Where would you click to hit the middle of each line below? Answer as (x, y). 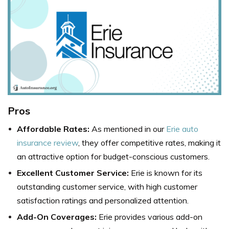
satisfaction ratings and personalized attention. (103, 200)
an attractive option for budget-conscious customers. (113, 156)
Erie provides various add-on (150, 216)
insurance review (48, 142)
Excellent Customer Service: (73, 173)
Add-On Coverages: (57, 216)
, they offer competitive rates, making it (150, 142)
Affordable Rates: (54, 129)
